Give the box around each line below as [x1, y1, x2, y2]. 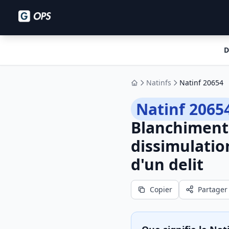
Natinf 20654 [179, 78, 223, 87]
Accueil [133, 82, 158, 92]
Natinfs [146, 78, 171, 87]
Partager [198, 185, 227, 194]
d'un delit [131, 154, 203, 175]
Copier [150, 185, 172, 194]
